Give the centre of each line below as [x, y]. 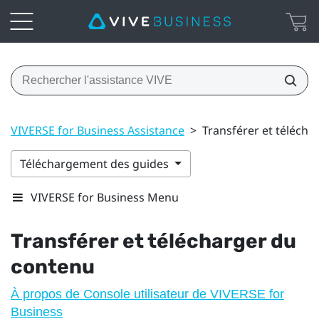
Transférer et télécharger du [153, 241]
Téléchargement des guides [96, 163]
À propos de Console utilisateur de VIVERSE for [147, 294]
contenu [53, 266]
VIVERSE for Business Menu [105, 197]
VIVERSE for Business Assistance [98, 130]
